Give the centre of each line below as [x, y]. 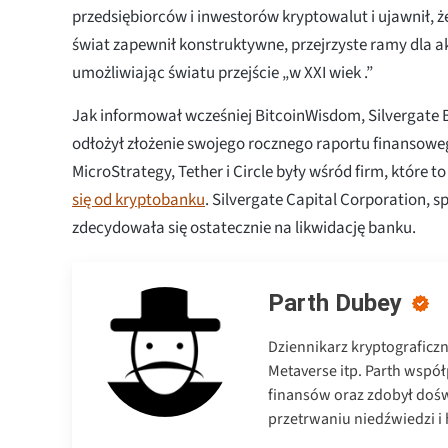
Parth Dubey [335, 302]
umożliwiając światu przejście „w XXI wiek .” [222, 72]
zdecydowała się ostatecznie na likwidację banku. [245, 227]
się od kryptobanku [138, 199]
